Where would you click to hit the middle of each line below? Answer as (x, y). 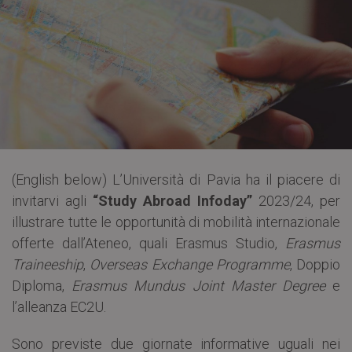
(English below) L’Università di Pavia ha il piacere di (176, 179)
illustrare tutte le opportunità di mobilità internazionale (176, 222)
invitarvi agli (52, 200)
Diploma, (42, 285)
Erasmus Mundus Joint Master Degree (198, 285)
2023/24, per (296, 200)
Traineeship (48, 264)
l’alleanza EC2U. (59, 306)
